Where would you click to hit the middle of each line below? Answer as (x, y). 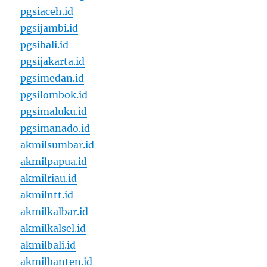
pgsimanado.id (55, 128)
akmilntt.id (47, 195)
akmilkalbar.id (55, 212)
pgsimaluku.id (54, 112)
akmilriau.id (49, 178)
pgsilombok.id (54, 95)
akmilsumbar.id (58, 145)
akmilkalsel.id (53, 229)
